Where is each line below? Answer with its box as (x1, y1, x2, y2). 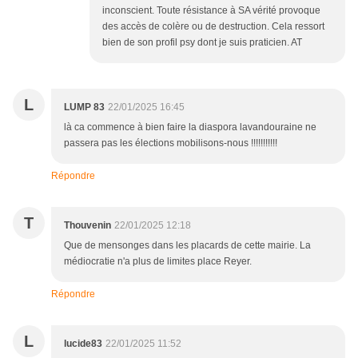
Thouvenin (64, 220, 111, 232)
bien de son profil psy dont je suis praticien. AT (102, 37, 302, 49)
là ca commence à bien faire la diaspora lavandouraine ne (64, 121, 316, 133)
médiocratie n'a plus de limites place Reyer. (64, 256, 252, 268)
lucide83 (64, 338, 102, 350)
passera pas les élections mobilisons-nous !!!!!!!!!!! (64, 137, 277, 149)
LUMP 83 (64, 101, 105, 113)
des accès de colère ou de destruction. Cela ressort (102, 21, 324, 33)
